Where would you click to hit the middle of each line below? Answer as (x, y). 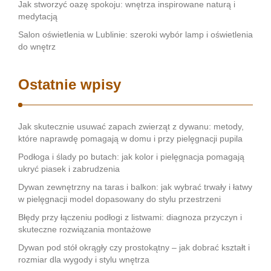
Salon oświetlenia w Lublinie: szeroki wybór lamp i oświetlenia (135, 34)
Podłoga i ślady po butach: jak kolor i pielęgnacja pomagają (131, 157)
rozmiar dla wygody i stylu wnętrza (84, 260)
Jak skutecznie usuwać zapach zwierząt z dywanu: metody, (131, 126)
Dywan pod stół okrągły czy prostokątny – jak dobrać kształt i (134, 247)
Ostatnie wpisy (70, 84)
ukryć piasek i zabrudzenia (69, 169)
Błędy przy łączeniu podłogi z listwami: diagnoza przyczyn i (130, 217)
